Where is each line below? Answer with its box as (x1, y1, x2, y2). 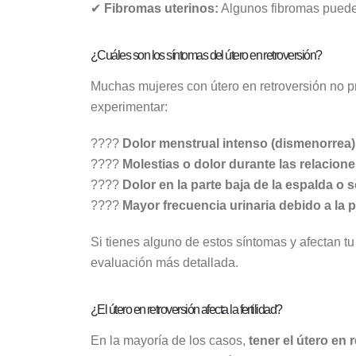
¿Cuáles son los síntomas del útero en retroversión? (91, 48, 322, 62)
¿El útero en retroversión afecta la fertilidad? (91, 302, 282, 316)
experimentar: (91, 99, 168, 114)
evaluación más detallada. (91, 255, 238, 269)
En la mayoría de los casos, (91, 333, 249, 347)
